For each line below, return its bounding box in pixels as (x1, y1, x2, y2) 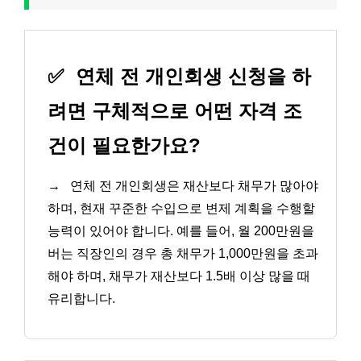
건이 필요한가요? (48, 135, 201, 157)
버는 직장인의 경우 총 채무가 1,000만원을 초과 (48, 247, 318, 261)
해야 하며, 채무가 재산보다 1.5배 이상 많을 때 (48, 269, 310, 284)
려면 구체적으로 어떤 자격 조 (48, 100, 302, 122)
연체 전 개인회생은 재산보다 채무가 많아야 (67, 179, 318, 193)
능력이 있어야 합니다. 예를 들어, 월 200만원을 (48, 224, 314, 239)
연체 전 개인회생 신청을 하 (70, 65, 311, 88)
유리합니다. (48, 292, 115, 306)
